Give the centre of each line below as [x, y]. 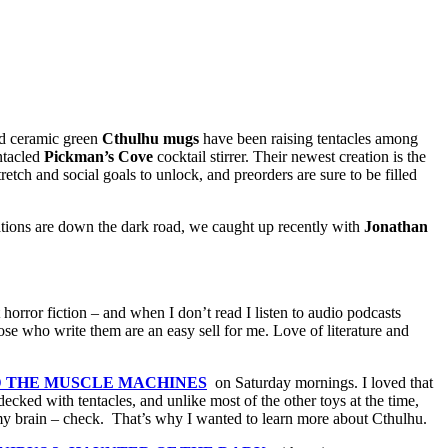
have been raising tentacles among [308, 139]
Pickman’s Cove [98, 157]
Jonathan [396, 227]
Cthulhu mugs [150, 139]
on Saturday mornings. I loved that [322, 383]
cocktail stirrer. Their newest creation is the [289, 157]
